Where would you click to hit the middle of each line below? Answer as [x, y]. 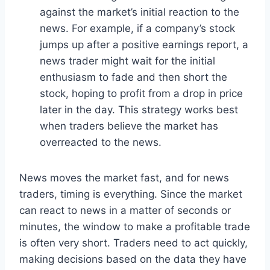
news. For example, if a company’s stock [137, 28]
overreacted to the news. [101, 142]
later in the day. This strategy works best [139, 109]
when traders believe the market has [129, 126]
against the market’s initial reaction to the [140, 12]
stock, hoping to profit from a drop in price [141, 93]
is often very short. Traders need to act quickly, [133, 243]
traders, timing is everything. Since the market [131, 194]
